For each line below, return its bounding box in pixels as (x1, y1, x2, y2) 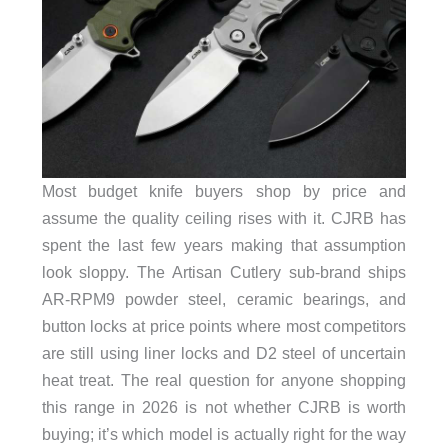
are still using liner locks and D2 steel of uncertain (41, 344, 407, 363)
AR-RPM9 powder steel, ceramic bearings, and (41, 290, 407, 309)
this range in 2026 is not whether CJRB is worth (41, 398, 407, 417)
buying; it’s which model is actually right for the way (41, 425, 407, 444)
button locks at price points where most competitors (41, 317, 407, 336)
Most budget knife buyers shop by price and (41, 182, 407, 201)
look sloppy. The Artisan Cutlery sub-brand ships (41, 263, 407, 282)
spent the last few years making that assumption (41, 236, 407, 255)
